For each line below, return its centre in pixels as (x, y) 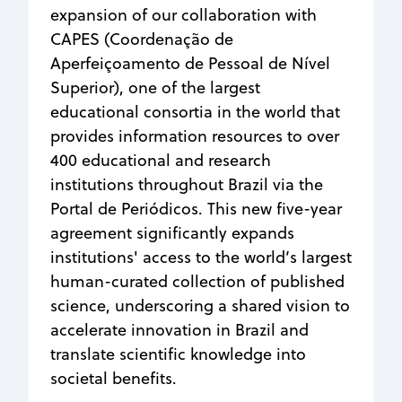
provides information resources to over (195, 135)
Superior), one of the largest (155, 87)
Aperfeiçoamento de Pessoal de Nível (190, 63)
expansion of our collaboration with (184, 14)
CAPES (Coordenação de (142, 39)
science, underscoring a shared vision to (200, 305)
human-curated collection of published (197, 281)
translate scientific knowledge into (178, 354)
